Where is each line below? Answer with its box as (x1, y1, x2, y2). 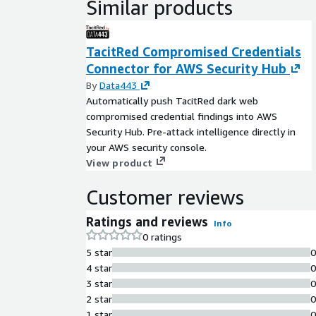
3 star (86, 276, 112, 289)
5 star (86, 245, 112, 258)
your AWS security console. (86, 140, 207, 153)
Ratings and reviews (86, 213, 208, 229)
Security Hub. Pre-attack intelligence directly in (86, 125, 296, 138)
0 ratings (142, 230, 182, 243)
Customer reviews (86, 185, 244, 209)
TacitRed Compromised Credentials (86, 43, 301, 59)
